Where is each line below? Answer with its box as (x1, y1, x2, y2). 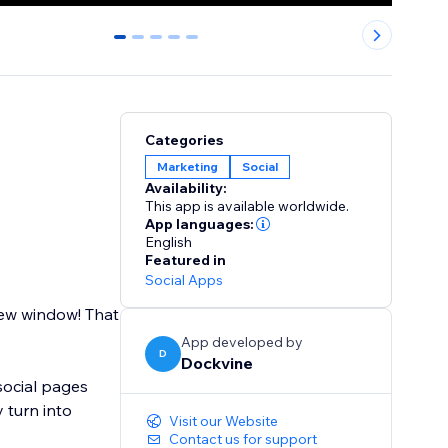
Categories (145, 131, 224, 150)
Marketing (157, 159, 219, 175)
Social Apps (145, 271, 224, 290)
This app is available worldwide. (145, 197, 350, 216)
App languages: (145, 215, 255, 234)
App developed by (181, 333, 304, 352)
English (145, 233, 193, 252)
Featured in (145, 251, 227, 270)
